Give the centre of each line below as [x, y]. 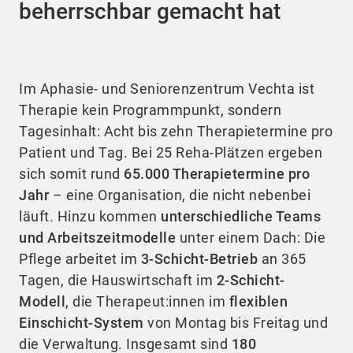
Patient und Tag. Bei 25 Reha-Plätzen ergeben [171, 152]
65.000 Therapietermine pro [217, 173]
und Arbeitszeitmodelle [97, 237]
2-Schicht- [251, 280]
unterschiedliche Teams [241, 216]
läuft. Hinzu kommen [90, 216]
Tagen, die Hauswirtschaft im [118, 280]
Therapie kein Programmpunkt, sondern [150, 110]
